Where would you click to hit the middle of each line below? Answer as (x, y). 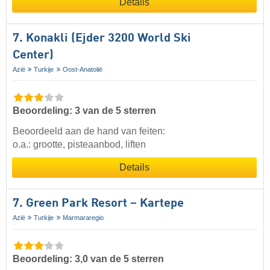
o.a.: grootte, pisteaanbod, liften (79, 144)
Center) (33, 55)
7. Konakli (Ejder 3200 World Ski (102, 38)
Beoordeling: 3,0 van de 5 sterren (88, 259)
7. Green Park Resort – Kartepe (98, 203)
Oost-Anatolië (82, 69)
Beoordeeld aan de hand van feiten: (89, 131)
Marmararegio (83, 217)
